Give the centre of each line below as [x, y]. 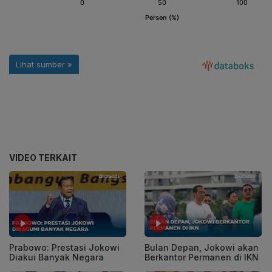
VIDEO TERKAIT [43, 157]
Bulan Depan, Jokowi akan [202, 248]
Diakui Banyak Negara [56, 257]
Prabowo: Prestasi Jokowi [64, 248]
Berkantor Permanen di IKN [202, 257]
